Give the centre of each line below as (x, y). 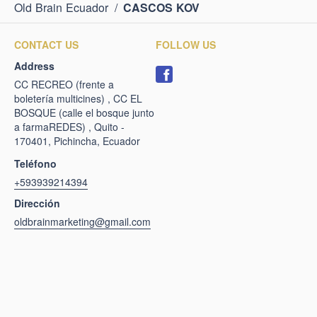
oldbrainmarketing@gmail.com (82, 221)
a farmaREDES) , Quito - (69, 127)
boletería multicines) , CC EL (78, 98)
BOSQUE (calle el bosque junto (84, 113)
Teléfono (35, 163)
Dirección (37, 203)
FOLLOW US (186, 45)
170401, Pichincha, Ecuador (77, 141)
